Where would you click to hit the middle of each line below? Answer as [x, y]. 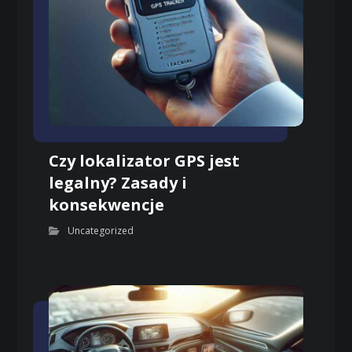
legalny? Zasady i [118, 183]
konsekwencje [107, 205]
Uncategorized [101, 231]
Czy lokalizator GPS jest [145, 161]
